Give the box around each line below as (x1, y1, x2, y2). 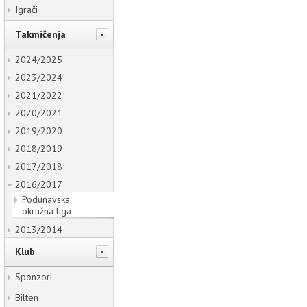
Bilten (15, 291, 38, 304)
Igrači (15, 3, 38, 16)
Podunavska (22, 193, 70, 206)
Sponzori (15, 270, 52, 283)
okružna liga (22, 204, 71, 217)
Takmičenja (15, 27, 66, 40)
